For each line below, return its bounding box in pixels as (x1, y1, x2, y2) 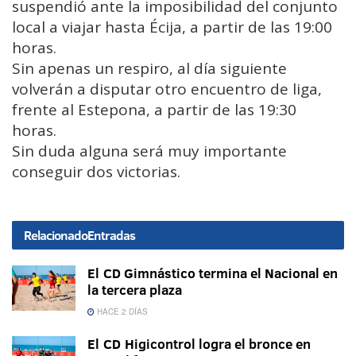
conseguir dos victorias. (12, 161, 180, 182)
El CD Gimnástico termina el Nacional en (87, 263, 338, 282)
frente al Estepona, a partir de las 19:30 (12, 99, 296, 120)
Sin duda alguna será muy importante (12, 140, 287, 161)
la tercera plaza (87, 280, 182, 299)
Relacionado (24, 226, 87, 244)
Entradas (87, 226, 135, 244)
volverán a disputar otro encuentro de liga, (12, 78, 322, 99)
